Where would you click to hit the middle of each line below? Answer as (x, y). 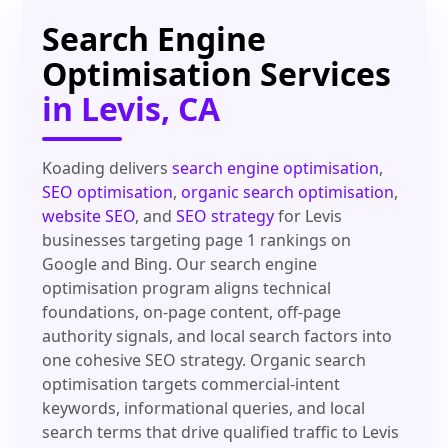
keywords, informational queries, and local (204, 408)
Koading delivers (107, 168)
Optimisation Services (217, 74)
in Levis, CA (131, 109)
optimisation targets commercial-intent (191, 384)
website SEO (89, 216)
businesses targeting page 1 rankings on (197, 240)
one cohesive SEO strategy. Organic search (204, 360)
